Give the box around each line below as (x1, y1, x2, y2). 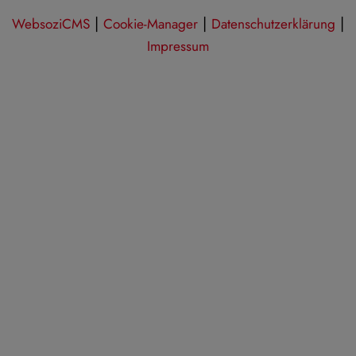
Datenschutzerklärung (211, 14, 335, 34)
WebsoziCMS (12, 14, 90, 34)
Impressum (147, 37, 209, 56)
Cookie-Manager (103, 14, 198, 34)
